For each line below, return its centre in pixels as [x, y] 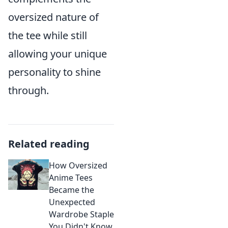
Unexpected [72, 202]
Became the [72, 190]
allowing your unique [58, 54]
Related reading [49, 144]
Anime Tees [71, 178]
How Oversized [78, 165]
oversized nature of [53, 17]
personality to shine [54, 72]
